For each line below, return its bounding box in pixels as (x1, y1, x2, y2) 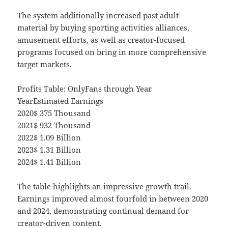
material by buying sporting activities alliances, (17, 22, 190, 33)
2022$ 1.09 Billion (17, 132, 81, 143)
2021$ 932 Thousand (17, 120, 91, 131)
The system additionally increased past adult (17, 10, 179, 21)
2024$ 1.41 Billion (17, 157, 81, 167)
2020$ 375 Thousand (17, 108, 91, 119)
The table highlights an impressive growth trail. (17, 181, 192, 192)
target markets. (17, 59, 72, 70)
